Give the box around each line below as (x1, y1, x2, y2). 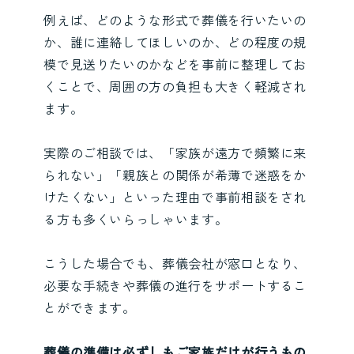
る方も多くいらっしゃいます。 (43, 209, 228, 229)
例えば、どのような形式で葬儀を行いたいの (43, 10, 307, 30)
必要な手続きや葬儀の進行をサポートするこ (43, 276, 307, 296)
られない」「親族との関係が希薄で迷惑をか (43, 165, 307, 185)
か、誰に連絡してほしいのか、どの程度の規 (43, 32, 307, 52)
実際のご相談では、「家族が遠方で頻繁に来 (43, 143, 307, 163)
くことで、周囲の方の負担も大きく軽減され (43, 77, 307, 96)
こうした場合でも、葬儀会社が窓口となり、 (43, 254, 307, 273)
